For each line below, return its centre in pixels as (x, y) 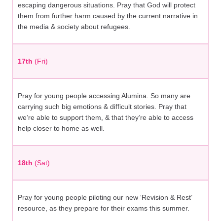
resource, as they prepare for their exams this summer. (104, 208)
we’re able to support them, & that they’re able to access (106, 118)
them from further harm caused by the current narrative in (108, 16)
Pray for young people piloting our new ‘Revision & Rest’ (105, 198)
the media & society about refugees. (74, 27)
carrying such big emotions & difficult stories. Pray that (102, 107)
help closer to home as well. (61, 129)
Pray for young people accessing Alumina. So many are (104, 96)
